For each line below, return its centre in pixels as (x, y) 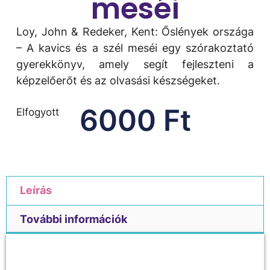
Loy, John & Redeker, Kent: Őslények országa (135, 31)
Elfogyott (37, 112)
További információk (73, 219)
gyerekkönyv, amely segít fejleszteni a (135, 64)
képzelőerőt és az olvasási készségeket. (118, 80)
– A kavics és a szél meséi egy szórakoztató (135, 48)
